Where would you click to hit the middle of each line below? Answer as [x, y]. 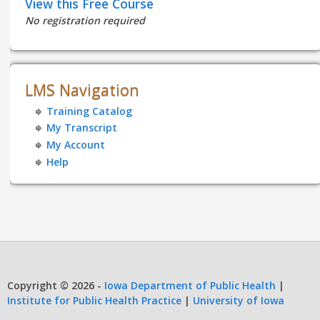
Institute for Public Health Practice [94, 300]
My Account [75, 145]
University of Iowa [239, 300]
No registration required [85, 21]
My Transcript [81, 128]
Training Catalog [89, 111]
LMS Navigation [82, 89]
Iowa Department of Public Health [190, 285]
